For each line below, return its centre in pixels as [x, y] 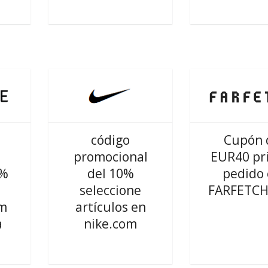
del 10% [110, 173]
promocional [110, 157]
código [110, 140]
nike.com [110, 224]
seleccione [110, 190]
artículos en [110, 207]
